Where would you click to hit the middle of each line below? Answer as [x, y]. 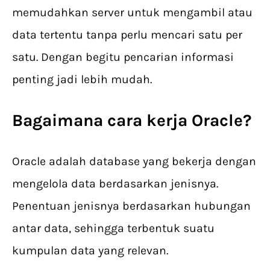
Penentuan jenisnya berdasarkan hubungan [131, 206]
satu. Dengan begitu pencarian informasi [123, 57]
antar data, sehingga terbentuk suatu [113, 228]
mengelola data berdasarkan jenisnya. [115, 184]
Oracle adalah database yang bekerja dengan [134, 162]
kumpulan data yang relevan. [90, 251]
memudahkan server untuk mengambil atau [132, 13]
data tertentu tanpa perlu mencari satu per [127, 35]
